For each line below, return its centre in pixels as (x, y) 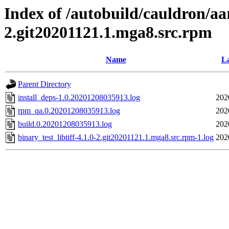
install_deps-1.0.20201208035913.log (79, 98)
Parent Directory (44, 84)
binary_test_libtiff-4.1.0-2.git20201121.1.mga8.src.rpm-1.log (116, 138)
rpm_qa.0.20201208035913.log (69, 111)
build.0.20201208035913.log (65, 124)
